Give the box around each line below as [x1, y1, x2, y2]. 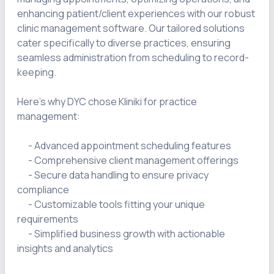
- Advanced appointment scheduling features [17, 139, 28, 152]
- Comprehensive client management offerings [17, 154, 28, 167]
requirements [17, 212, 78, 226]
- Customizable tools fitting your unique [17, 198, 28, 211]
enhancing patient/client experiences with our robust [17, 7, 255, 20]
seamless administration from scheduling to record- [17, 51, 249, 64]
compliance [17, 183, 69, 196]
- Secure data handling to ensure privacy [17, 168, 28, 182]
